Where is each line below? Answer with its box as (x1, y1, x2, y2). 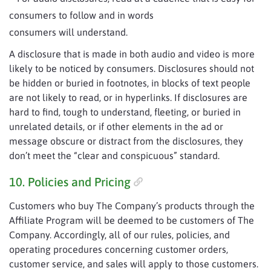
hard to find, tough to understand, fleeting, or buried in (9, 106, 241, 117)
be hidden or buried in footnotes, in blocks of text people (9, 77, 250, 88)
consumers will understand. (9, 27, 128, 38)
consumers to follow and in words (9, 10, 154, 21)
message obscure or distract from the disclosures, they (9, 135, 243, 146)
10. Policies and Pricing (9, 175, 131, 189)
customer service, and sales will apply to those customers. (9, 258, 258, 269)
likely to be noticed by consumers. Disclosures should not (9, 63, 254, 74)
